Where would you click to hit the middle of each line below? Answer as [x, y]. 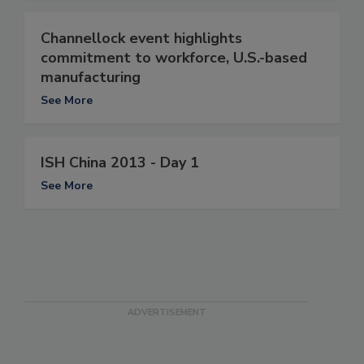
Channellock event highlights [141, 38]
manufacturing [91, 77]
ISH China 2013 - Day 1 [120, 162]
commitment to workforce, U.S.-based [174, 57]
